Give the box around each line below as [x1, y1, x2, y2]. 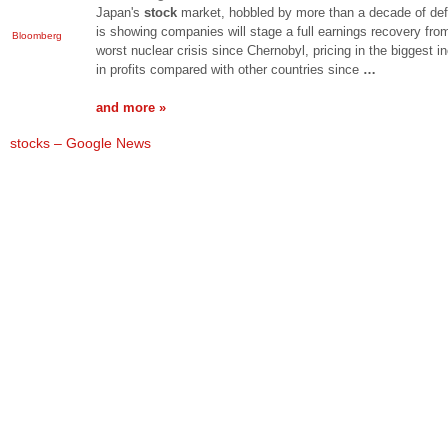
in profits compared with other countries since [96, 61, 363, 77]
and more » [96, 99, 166, 115]
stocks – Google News [10, 135, 151, 151]
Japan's [96, 4, 144, 20]
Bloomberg [12, 30, 62, 41]
